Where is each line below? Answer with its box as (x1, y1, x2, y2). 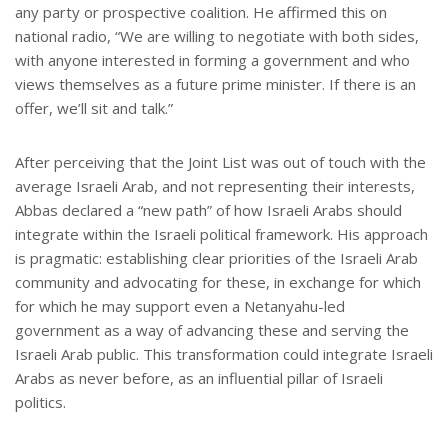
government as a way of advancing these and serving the (15, 320, 409, 341)
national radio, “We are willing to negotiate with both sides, (15, 26, 419, 47)
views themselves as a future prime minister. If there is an (15, 74, 416, 95)
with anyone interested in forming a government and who (15, 50, 410, 71)
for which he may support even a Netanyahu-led (15, 296, 345, 317)
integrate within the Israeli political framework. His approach (15, 224, 428, 245)
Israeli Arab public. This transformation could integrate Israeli (15, 344, 433, 365)
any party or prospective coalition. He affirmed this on (15, 2, 387, 23)
